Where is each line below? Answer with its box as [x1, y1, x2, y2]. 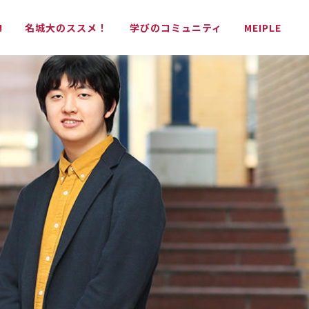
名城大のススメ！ [25, 21, 108, 34]
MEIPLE [244, 21, 281, 34]
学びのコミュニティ [130, 21, 222, 34]
